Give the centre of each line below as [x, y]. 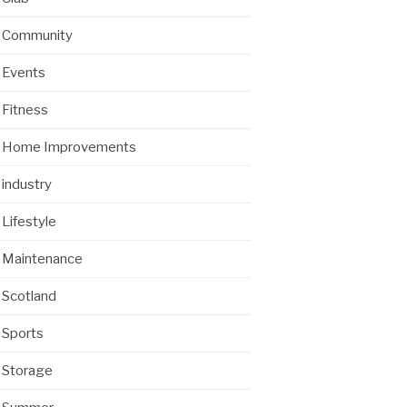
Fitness [25, 110]
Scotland [29, 296]
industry [27, 184]
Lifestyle [29, 222]
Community [37, 35]
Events [24, 73]
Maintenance [42, 259]
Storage [27, 371]
